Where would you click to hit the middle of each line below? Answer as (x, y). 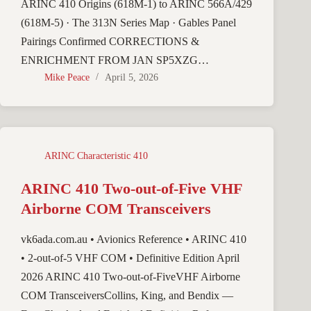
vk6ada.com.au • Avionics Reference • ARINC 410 (134, 239)
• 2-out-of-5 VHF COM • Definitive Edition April (130, 258)
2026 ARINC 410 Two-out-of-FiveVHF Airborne (131, 277)
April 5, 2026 (132, 78)
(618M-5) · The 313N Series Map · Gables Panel (128, 23)
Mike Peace (67, 78)
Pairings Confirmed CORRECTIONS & (110, 42)
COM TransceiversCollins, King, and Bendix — (127, 296)
